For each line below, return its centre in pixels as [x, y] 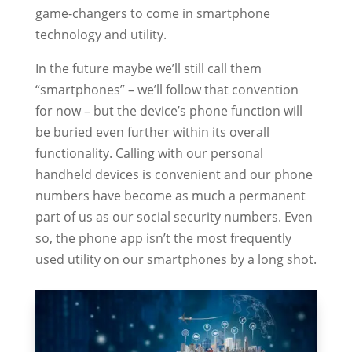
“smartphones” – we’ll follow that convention [167, 90]
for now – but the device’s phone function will [169, 111]
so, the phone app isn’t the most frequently [163, 238]
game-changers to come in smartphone [152, 14]
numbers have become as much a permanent [170, 196]
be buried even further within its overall [152, 132]
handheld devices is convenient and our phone [174, 175]
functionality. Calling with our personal [149, 154]
